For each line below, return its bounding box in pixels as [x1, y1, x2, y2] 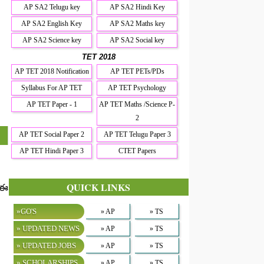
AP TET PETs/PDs [110, 67, 164, 75]
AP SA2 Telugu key [23, 2, 80, 11]
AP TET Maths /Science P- [99, 100, 176, 108]
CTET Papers [118, 146, 156, 155]
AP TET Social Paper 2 [19, 130, 85, 138]
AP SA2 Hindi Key [109, 2, 165, 11]
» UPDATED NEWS [16, 223, 80, 233]
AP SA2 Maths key [109, 19, 165, 28]
